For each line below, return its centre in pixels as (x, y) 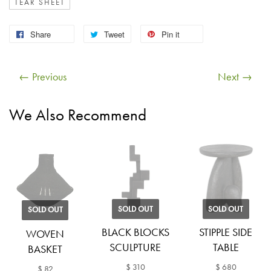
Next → (235, 77)
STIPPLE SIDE (226, 232)
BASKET (45, 249)
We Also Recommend (78, 114)
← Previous (43, 77)
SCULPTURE (135, 247)
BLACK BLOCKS (135, 232)
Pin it (171, 34)
